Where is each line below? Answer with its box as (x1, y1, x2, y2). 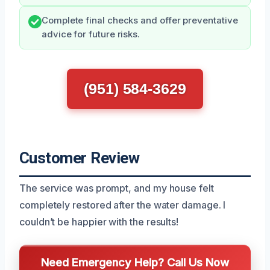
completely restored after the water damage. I (19, 199, 226, 211)
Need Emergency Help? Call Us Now (41, 256, 229, 269)
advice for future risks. (42, 29, 140, 40)
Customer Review (19, 149, 140, 167)
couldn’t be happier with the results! (19, 216, 179, 228)
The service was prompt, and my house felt (19, 182, 214, 194)
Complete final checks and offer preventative (42, 15, 238, 26)
